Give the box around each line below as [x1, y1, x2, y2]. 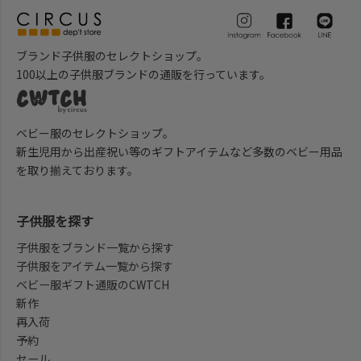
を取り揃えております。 [16, 162, 139, 179]
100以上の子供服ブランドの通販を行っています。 [16, 66, 271, 83]
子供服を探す [16, 211, 93, 231]
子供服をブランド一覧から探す [16, 239, 174, 256]
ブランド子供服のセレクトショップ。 [16, 48, 208, 64]
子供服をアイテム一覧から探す [16, 258, 173, 275]
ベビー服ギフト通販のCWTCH [16, 276, 169, 293]
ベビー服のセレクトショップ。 [16, 125, 174, 142]
